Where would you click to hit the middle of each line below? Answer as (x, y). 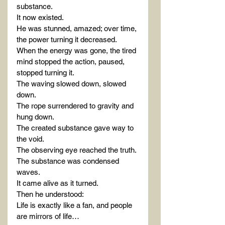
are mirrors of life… (48, 216)
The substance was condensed (69, 161)
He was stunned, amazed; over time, (78, 29)
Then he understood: (50, 194)
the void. (30, 139)
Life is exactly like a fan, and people (75, 205)
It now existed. (40, 18)
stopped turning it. (45, 73)
